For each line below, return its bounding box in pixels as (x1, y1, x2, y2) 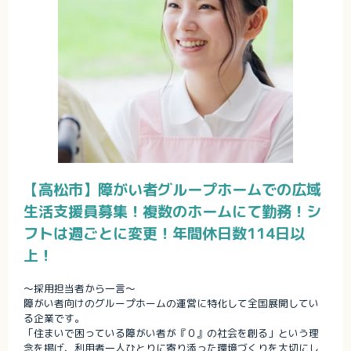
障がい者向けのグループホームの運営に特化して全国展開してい (24, 296, 319, 311)
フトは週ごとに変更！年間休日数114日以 (24, 223, 305, 244)
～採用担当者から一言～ (24, 281, 136, 296)
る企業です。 (24, 311, 85, 326)
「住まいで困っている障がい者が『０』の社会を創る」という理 (24, 326, 319, 341)
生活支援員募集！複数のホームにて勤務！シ (24, 201, 321, 223)
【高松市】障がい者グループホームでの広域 (24, 179, 321, 201)
